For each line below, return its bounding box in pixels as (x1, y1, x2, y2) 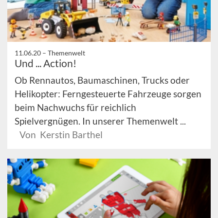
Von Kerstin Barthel (19, 129, 103, 141)
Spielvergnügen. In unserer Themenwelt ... (15, 115, 186, 127)
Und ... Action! (15, 57, 76, 70)
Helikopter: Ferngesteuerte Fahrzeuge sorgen (15, 88, 201, 100)
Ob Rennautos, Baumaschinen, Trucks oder (15, 74, 190, 86)
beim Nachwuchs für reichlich (15, 102, 136, 113)
